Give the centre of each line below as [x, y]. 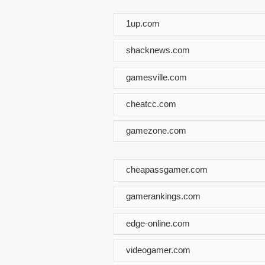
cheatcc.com [151, 104]
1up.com [143, 23]
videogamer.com [158, 250]
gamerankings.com [163, 196]
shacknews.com [158, 50]
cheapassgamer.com [167, 169]
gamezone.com [156, 130]
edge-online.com [158, 223]
